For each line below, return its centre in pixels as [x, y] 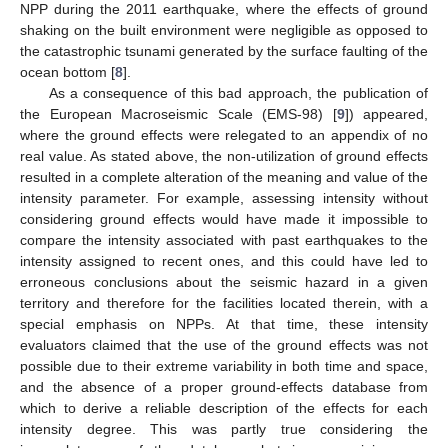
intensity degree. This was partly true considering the [224, 428]
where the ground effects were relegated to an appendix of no [224, 134]
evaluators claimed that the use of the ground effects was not [224, 344]
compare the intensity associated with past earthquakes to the [224, 239]
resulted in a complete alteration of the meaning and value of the [224, 176]
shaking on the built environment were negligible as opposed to [224, 29]
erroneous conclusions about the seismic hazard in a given [224, 281]
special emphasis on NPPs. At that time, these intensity [224, 323]
